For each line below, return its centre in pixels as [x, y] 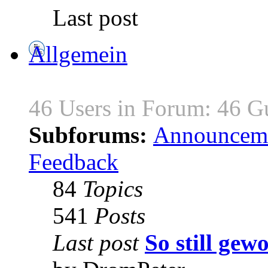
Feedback [74, 162]
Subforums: [91, 135]
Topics [113, 189]
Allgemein [78, 54]
